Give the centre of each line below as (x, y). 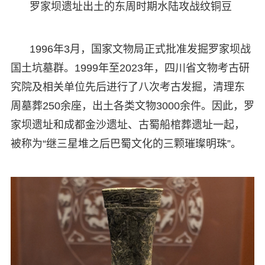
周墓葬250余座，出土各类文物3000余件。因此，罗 (132, 106)
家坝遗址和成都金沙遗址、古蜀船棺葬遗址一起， (127, 125)
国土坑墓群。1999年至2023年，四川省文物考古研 (130, 68)
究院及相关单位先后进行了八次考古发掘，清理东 (127, 87)
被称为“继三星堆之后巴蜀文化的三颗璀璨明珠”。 (126, 143)
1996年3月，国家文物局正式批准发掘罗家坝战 (140, 49)
